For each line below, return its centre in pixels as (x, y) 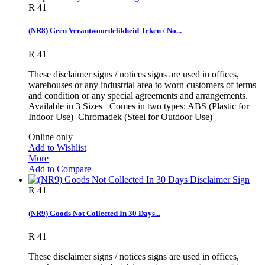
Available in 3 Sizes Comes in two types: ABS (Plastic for (139, 106)
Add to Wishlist (57, 147)
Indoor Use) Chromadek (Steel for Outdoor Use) (123, 117)
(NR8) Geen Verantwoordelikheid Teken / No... (105, 31)
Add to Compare (60, 169)
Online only (51, 137)
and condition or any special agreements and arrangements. (138, 95)
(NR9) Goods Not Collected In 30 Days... (94, 213)
